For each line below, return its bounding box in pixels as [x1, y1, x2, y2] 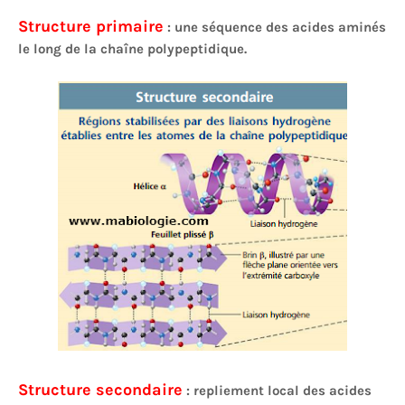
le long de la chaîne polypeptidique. [18, 41, 247, 57]
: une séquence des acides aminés [164, 19, 386, 35]
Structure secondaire [18, 380, 183, 400]
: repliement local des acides [183, 382, 372, 399]
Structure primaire [18, 16, 164, 36]
